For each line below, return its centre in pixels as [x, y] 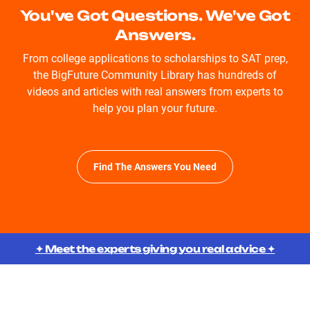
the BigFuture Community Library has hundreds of [155, 75]
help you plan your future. [155, 108]
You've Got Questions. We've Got [155, 16]
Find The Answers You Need [155, 167]
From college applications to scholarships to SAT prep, [155, 58]
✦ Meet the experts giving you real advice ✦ [155, 249]
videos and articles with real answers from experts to [155, 92]
